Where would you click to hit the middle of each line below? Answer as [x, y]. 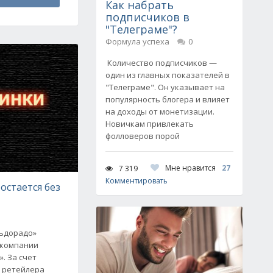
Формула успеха [137, 41]
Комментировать [136, 181]
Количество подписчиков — [161, 63]
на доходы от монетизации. [160, 112]
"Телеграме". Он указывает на [165, 87]
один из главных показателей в [168, 75]
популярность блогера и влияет [168, 99]
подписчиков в [147, 17]
